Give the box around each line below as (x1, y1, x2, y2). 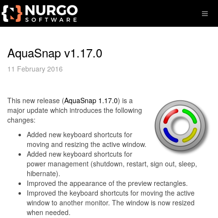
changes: (7, 115, 36, 125)
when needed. (27, 207, 71, 217)
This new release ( (7, 95, 64, 105)
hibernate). (27, 168, 60, 178)
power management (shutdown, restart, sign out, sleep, (27, 159, 197, 168)
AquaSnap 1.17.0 (64, 95, 118, 105)
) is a (118, 95, 133, 105)
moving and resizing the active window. (27, 139, 146, 149)
